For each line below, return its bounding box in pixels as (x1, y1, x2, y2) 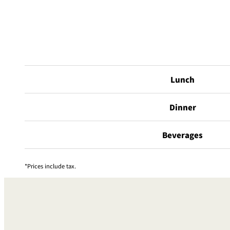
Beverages (162, 129, 203, 141)
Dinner (169, 102, 196, 113)
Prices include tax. (27, 162, 76, 170)
